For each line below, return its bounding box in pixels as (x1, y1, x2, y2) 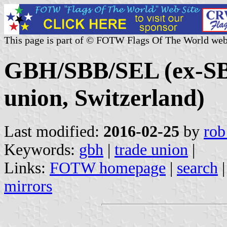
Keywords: (4, 140, 79, 159)
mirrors (4, 177, 52, 195)
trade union (115, 140, 188, 159)
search (177, 159, 218, 177)
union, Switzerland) (4, 85, 205, 111)
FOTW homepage (50, 159, 166, 177)
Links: (4, 159, 50, 177)
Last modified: (4, 122, 103, 140)
